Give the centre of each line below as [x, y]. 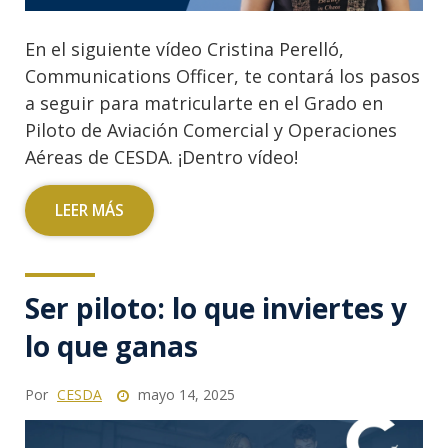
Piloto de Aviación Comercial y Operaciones [211, 129]
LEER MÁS [89, 210]
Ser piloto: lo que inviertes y [216, 307]
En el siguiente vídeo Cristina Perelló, [184, 48]
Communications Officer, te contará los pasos [222, 75]
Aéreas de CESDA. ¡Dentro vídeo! [161, 156]
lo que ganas [111, 345]
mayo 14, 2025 [184, 394]
